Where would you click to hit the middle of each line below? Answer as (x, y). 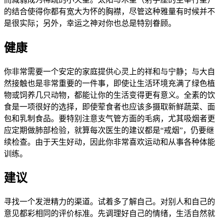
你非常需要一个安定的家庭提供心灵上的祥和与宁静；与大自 (109, 71)
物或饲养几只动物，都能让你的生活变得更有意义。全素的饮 (109, 95)
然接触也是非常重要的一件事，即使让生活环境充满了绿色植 (109, 83)
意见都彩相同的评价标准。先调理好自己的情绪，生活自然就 (109, 214)
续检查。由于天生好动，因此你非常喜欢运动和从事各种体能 (109, 142)
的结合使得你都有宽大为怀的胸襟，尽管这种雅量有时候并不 (109, 11)
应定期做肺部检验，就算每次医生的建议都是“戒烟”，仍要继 (109, 130)
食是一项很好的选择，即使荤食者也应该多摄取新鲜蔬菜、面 (109, 107)
